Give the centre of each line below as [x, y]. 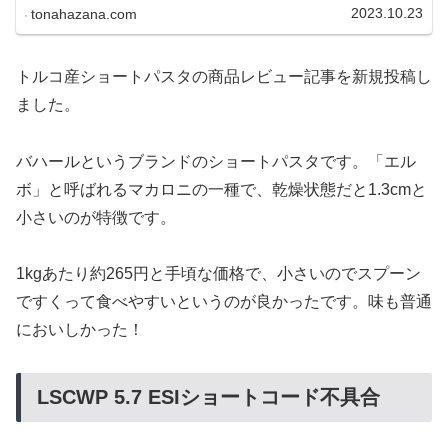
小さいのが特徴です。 [96, 217]
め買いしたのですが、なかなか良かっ [283, 26]
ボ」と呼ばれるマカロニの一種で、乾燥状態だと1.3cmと [221, 189]
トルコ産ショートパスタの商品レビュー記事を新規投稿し [224, 76]
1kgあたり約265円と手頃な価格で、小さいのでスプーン [218, 274]
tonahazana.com [84, 13]
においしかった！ [80, 330]
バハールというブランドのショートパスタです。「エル [216, 161]
